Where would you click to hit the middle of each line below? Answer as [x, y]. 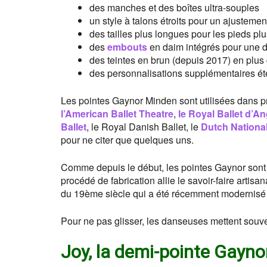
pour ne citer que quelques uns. [127, 139]
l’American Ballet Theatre [117, 113]
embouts [127, 46]
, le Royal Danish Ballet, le [144, 126]
